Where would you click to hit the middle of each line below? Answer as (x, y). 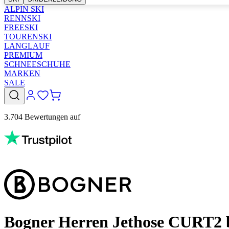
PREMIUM (23, 55)
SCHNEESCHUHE (37, 64)
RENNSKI (22, 18)
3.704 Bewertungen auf (42, 117)
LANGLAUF (27, 46)
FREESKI (21, 27)
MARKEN (22, 73)
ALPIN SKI (24, 9)
